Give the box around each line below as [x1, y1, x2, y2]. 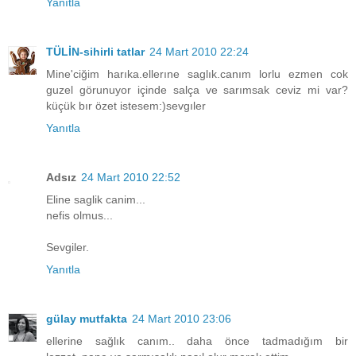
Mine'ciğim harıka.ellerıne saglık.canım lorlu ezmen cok [46, 68, 348, 81]
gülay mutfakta [46, 312, 127, 326]
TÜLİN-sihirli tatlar [46, 45, 145, 59]
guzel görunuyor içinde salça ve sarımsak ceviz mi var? [46, 83, 348, 97]
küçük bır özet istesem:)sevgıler [46, 99, 206, 113]
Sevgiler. [46, 241, 89, 254]
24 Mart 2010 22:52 [81, 171, 180, 184]
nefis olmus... [46, 209, 113, 222]
